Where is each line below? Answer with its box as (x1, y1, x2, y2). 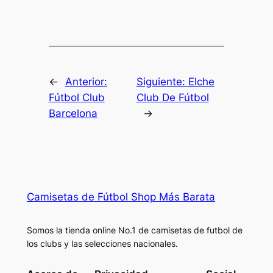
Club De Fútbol (136, 91, 209, 104)
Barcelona (48, 107, 97, 120)
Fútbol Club (48, 91, 105, 104)
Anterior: (65, 76, 107, 88)
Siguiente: (136, 76, 188, 88)
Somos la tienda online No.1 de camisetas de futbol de (26, 225, 243, 236)
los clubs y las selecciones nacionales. (26, 238, 178, 249)
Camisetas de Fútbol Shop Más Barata (26, 191, 215, 204)
